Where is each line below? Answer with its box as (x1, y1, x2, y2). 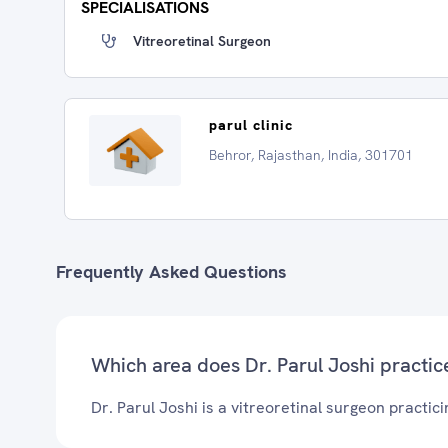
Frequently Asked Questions (56, 260, 287, 283)
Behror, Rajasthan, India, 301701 (209, 146, 413, 164)
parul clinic (209, 116, 293, 134)
